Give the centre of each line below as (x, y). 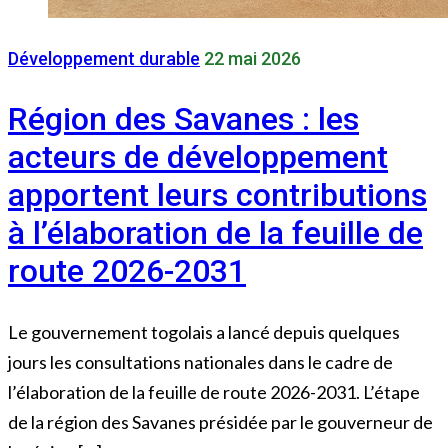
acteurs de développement (198, 157)
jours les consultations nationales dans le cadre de (200, 361)
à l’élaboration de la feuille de (215, 233)
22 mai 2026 (252, 58)
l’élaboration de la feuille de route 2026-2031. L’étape (214, 391)
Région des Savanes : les (183, 119)
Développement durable (104, 58)
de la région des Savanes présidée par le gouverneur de (220, 421)
